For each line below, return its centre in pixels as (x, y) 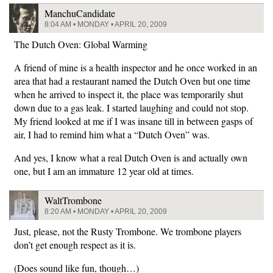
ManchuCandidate (80, 13)
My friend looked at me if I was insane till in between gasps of (133, 121)
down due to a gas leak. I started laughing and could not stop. (131, 108)
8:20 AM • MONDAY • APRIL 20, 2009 (106, 212)
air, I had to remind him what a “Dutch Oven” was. (112, 135)
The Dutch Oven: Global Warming (81, 44)
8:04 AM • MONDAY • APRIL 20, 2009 (106, 25)
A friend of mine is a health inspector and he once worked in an (136, 68)
